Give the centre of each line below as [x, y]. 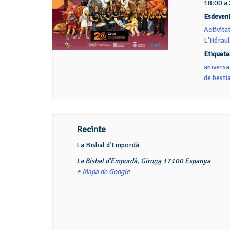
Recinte [91, 130]
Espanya [197, 161]
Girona [151, 161]
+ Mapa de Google [103, 172]
